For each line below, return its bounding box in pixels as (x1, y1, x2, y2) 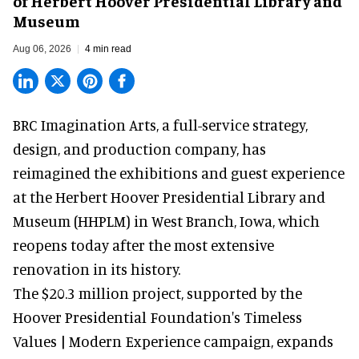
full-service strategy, (173, 115, 308, 134)
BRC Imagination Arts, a (13, 115, 173, 134)
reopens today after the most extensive (13, 235, 274, 254)
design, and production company (13, 139, 236, 158)
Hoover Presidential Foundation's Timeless (13, 307, 302, 326)
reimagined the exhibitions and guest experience (13, 163, 345, 182)
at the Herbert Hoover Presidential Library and (13, 187, 325, 206)
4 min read (85, 42, 131, 54)
